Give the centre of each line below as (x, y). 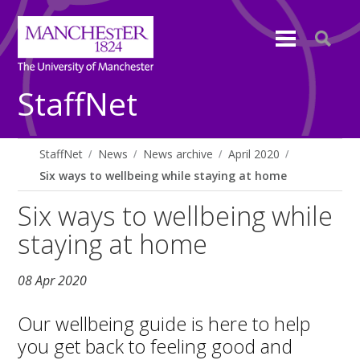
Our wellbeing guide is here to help (164, 323)
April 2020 (254, 154)
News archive (178, 154)
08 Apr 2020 (53, 281)
